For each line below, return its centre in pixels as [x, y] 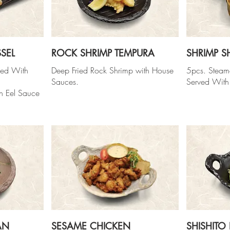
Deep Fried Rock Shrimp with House [112, 70]
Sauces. [65, 81]
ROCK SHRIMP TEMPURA [103, 53]
